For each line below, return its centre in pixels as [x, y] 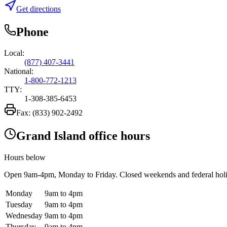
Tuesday [19, 205]
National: [19, 71]
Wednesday [24, 216]
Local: [14, 53]
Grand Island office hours [83, 136]
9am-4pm [39, 175]
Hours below [25, 158]
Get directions [39, 9]
